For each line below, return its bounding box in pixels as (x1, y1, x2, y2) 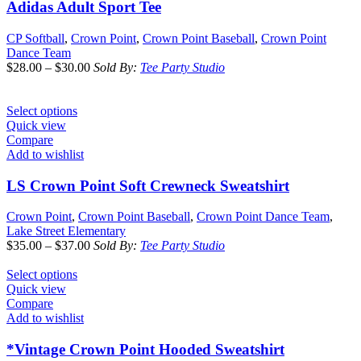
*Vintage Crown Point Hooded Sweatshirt (6, 341, 284, 359)
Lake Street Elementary (6, 224, 126, 239)
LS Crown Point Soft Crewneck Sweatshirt (6, 176, 289, 194)
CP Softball (6, 31, 64, 45)
